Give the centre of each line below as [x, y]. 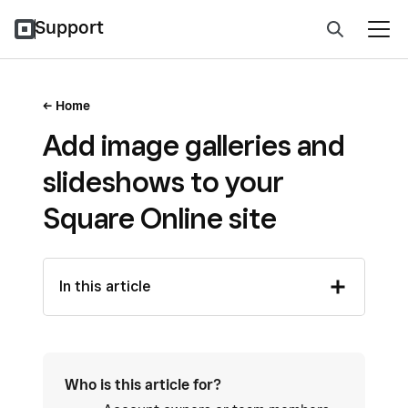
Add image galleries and [194, 145]
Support [69, 27]
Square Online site [160, 218]
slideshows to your [163, 181]
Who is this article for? [143, 385]
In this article [105, 286]
